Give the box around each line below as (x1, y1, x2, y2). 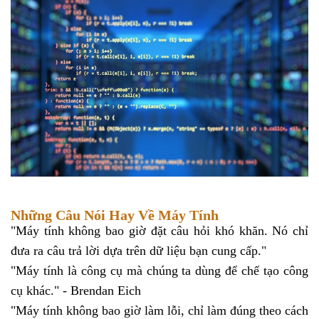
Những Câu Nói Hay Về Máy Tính (11, 207, 219, 224)
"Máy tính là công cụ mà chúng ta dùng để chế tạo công (11, 263, 308, 278)
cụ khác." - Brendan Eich (11, 283, 141, 298)
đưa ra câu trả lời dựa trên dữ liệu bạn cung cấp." (11, 243, 270, 258)
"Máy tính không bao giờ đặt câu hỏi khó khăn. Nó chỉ (11, 223, 308, 238)
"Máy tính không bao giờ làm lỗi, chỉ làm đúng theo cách (11, 303, 308, 318)
